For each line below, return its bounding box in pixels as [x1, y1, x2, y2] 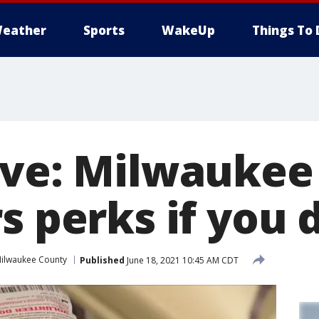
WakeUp [162, 22, 215, 38]
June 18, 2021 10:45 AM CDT [125, 253, 239, 266]
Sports [83, 22, 125, 38]
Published [80, 253, 125, 266]
